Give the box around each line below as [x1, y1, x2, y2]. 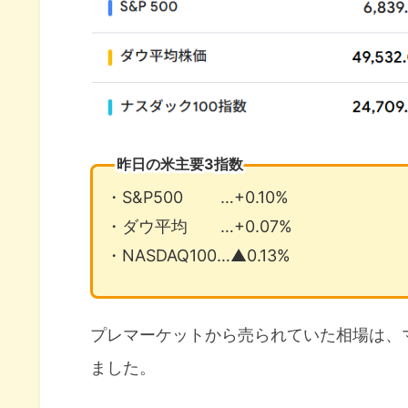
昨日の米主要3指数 [117, 154, 244, 173]
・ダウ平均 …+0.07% [106, 216, 293, 236]
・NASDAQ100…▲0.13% [106, 245, 291, 265]
